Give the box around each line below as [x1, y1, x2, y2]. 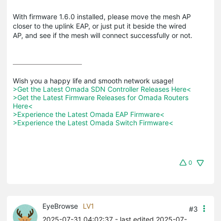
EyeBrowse [42, 201, 78, 210]
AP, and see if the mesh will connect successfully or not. [13, 31, 192, 39]
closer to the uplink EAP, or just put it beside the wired [13, 21, 186, 30]
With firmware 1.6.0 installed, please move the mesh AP [13, 12, 191, 21]
